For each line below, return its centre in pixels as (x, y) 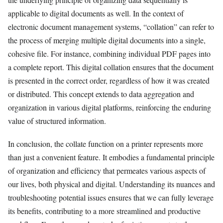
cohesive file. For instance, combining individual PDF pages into (109, 53)
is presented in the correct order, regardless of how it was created (109, 80)
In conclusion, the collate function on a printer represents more (106, 143)
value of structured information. (57, 120)
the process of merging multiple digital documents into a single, (107, 40)
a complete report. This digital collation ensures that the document (111, 67)
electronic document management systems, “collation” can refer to (111, 26)
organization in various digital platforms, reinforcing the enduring (110, 107)
